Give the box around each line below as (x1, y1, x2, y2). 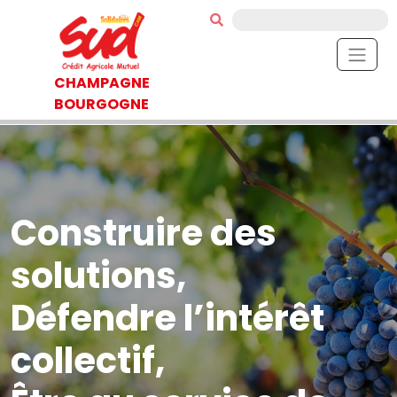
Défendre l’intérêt (11, 293, 324, 343)
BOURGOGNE (54, 94, 149, 114)
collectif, (11, 336, 165, 385)
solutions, (11, 251, 186, 300)
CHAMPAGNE (53, 73, 150, 93)
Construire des (11, 208, 276, 258)
